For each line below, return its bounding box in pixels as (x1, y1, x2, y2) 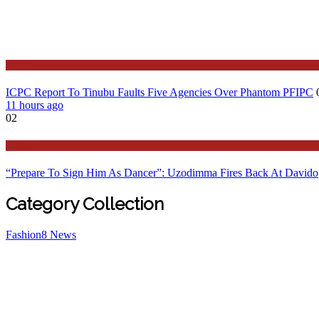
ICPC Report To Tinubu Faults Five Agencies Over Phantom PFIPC (6, 85, 313, 98)
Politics (6, 140, 36, 152)
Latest (6, 59, 31, 70)
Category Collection (6, 194, 164, 215)
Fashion (6, 229, 41, 241)
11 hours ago (6, 98, 63, 111)
